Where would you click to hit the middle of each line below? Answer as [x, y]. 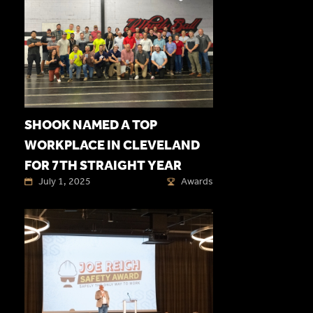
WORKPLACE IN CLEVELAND [112, 145]
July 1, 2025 [65, 182]
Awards [197, 182]
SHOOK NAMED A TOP [91, 125]
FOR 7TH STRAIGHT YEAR [103, 166]
